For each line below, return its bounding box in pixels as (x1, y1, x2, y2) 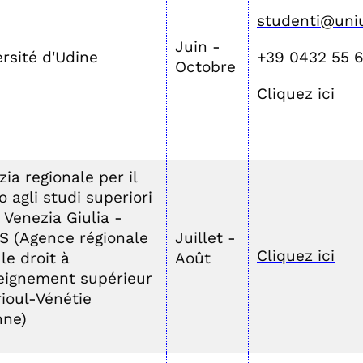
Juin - (175, 37, 220, 56)
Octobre (175, 58, 236, 76)
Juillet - (175, 228, 236, 247)
